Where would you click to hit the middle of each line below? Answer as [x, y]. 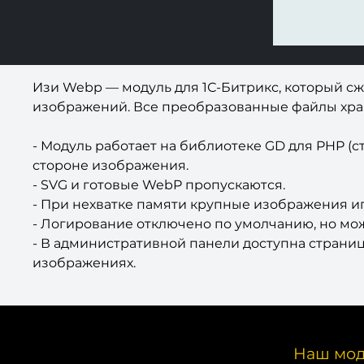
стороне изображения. [110, 165]
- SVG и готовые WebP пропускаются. [159, 184]
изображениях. [84, 262]
